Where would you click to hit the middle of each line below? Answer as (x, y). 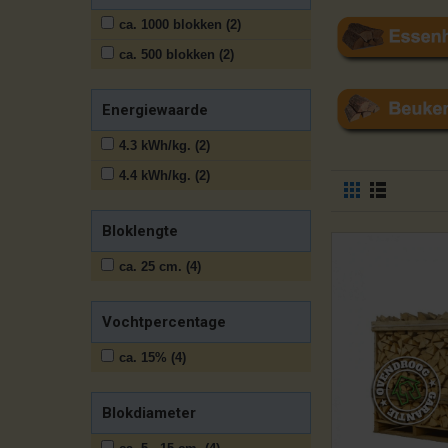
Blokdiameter (149, 413)
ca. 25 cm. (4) (160, 266)
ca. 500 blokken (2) (176, 54)
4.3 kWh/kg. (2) (164, 145)
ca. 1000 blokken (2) (180, 24)
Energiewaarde (155, 110)
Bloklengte (140, 231)
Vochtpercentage (164, 322)
